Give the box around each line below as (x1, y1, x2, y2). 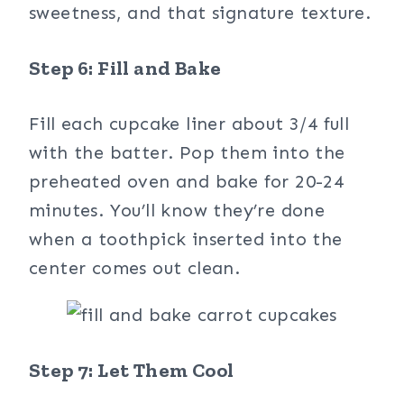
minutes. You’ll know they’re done (29, 199, 326, 221)
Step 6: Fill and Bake (29, 55, 222, 80)
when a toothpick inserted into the (29, 228, 343, 250)
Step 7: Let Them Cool (29, 358, 234, 383)
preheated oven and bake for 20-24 (29, 170, 344, 192)
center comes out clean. (29, 257, 241, 279)
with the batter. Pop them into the (29, 142, 345, 163)
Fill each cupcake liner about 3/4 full (29, 113, 350, 134)
